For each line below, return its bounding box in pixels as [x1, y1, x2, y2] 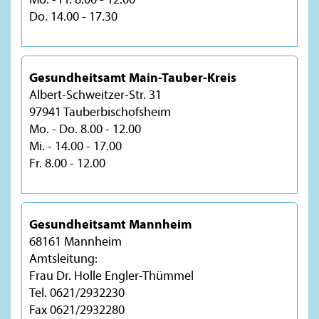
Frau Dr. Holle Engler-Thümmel [29, 266, 194, 283]
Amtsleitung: [29, 249, 98, 266]
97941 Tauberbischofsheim [29, 103, 171, 120]
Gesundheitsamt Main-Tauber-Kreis [29, 68, 236, 85]
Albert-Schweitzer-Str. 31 [29, 85, 162, 103]
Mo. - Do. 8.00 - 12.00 [29, 120, 141, 137]
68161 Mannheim [29, 232, 122, 249]
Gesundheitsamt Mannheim [29, 215, 192, 232]
